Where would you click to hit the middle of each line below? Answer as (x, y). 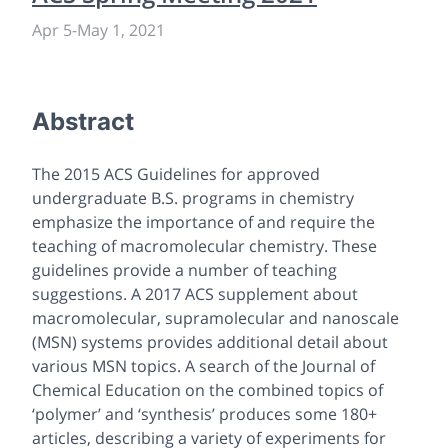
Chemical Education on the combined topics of (207, 389)
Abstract (83, 121)
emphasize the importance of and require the (203, 221)
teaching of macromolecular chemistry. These (204, 245)
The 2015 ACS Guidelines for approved (176, 173)
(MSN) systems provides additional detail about (210, 341)
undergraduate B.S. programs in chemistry (193, 197)
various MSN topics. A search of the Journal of (203, 365)
